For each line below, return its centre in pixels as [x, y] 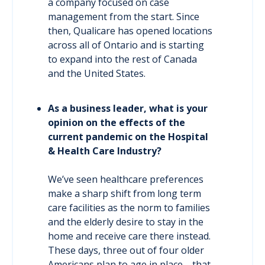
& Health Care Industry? [105, 151]
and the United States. [97, 74]
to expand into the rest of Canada [123, 59]
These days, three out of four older [126, 251]
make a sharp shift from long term [125, 194]
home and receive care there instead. [130, 236]
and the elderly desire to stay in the [126, 222]
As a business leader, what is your [128, 109]
